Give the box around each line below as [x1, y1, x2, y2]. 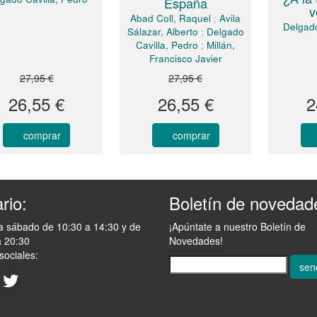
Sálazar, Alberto [127, 24, 198, 38]
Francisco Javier [149, 51, 222, 65]
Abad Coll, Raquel [130, 11, 212, 25]
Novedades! [169, 233, 223, 248]
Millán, [207, 38, 236, 52]
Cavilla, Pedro [136, 38, 199, 52]
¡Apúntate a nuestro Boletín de [169, 219, 306, 234]
